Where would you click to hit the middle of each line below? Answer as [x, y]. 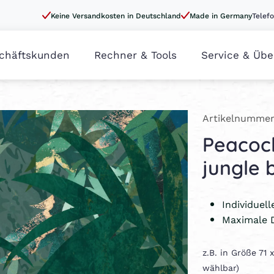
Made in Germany [221, 15]
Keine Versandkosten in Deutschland [116, 15]
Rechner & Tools [135, 55]
